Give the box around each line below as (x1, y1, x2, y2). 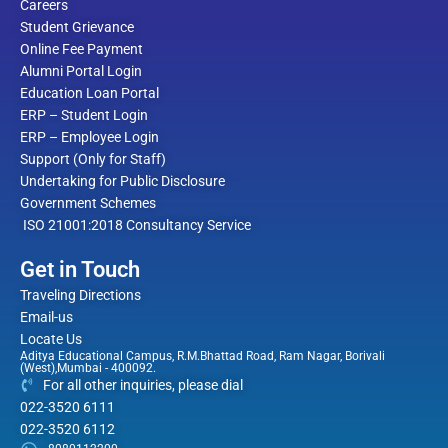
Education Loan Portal (20, 85, 159, 101)
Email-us (20, 309, 73, 325)
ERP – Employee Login (20, 129, 159, 145)
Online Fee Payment (20, 41, 143, 57)
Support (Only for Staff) (20, 151, 166, 167)
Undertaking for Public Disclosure (20, 173, 225, 189)
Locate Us (20, 331, 82, 347)
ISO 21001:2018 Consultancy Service (20, 217, 251, 233)
